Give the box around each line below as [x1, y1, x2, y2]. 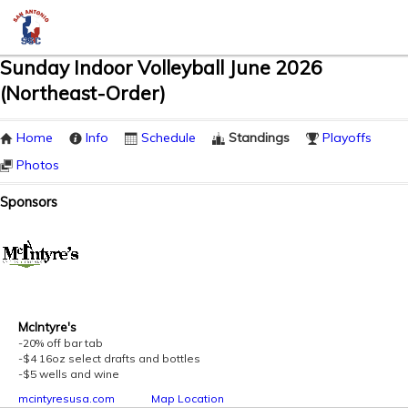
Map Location [151, 391, 224, 405]
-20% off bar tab [18, 335, 103, 350]
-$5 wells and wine [18, 366, 119, 381]
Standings [229, 129, 290, 146]
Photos [16, 157, 59, 173]
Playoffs [322, 129, 372, 146]
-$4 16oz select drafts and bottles [18, 351, 200, 365]
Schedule [141, 129, 196, 146]
